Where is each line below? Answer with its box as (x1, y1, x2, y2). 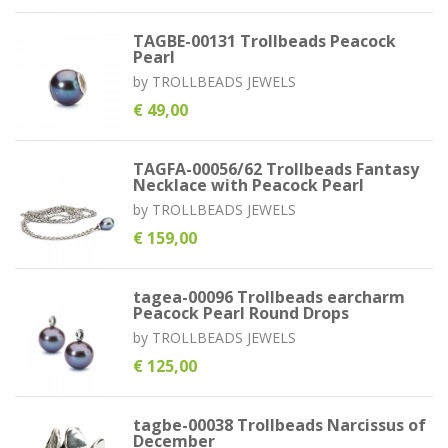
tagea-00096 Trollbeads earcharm (132, 286, 405, 308)
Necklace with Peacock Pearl (132, 174, 364, 196)
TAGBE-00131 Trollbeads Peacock (132, 30, 396, 52)
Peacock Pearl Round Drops (132, 302, 349, 324)
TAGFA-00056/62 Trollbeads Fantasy (132, 158, 419, 180)
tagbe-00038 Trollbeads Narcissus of (132, 414, 426, 436)
